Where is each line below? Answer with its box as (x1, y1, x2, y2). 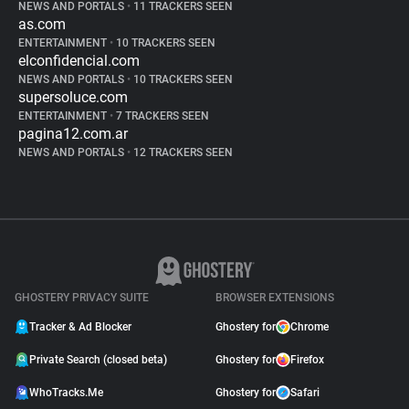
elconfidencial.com (18, 52, 140, 69)
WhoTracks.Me (29, 386, 103, 399)
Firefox (290, 353, 324, 366)
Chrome (290, 320, 329, 333)
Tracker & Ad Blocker (29, 320, 131, 333)
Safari (290, 386, 320, 399)
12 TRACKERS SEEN (131, 146, 233, 159)
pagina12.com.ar (18, 125, 128, 142)
